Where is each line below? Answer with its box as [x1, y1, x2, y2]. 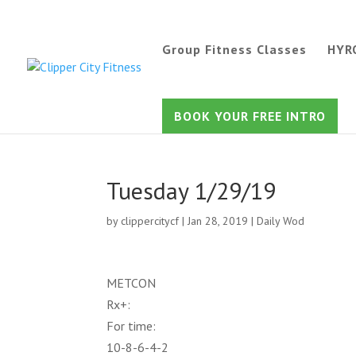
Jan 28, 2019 [188, 214, 249, 228]
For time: [106, 318, 157, 334]
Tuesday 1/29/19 [106, 175, 277, 206]
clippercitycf [121, 214, 180, 228]
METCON [106, 275, 157, 291]
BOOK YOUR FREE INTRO [174, 108, 326, 124]
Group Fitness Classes [162, 41, 307, 57]
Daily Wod [257, 214, 305, 228]
